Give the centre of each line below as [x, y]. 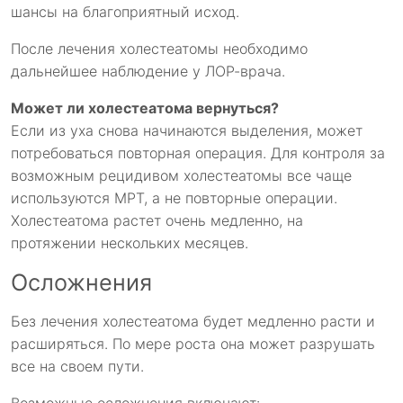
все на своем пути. [77, 367]
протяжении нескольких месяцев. [130, 243]
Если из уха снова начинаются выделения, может [187, 131]
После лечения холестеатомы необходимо [159, 49]
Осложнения [81, 283]
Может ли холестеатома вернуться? [145, 108]
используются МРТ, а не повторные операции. [174, 198]
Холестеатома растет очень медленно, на [157, 221]
